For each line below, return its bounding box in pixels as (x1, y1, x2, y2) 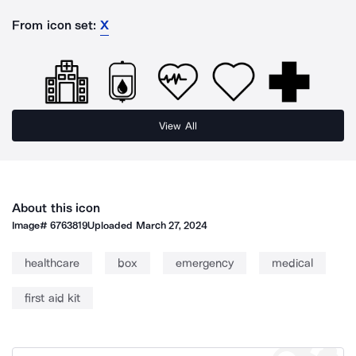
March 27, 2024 (135, 219, 208, 231)
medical (272, 256, 313, 270)
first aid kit (25, 291, 80, 305)
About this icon (12, 200, 101, 215)
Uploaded (87, 219, 136, 231)
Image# (12, 219, 51, 231)
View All (159, 119, 197, 132)
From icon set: (12, 17, 97, 33)
